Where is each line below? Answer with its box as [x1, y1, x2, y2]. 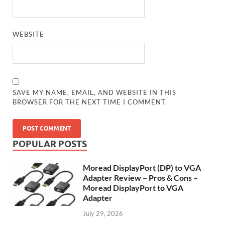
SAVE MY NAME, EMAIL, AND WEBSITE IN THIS [13, 88, 177, 96]
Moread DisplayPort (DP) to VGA [83, 162, 201, 172]
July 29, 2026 [83, 209, 123, 218]
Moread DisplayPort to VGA [83, 182, 183, 192]
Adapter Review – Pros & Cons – [83, 172, 198, 182]
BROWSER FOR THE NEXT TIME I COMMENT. [13, 97, 168, 106]
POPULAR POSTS [13, 138, 87, 149]
